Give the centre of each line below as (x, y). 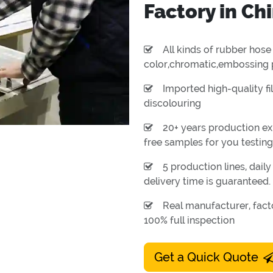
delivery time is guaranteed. (207, 182)
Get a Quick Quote (206, 257)
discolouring (172, 104)
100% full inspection (189, 221)
